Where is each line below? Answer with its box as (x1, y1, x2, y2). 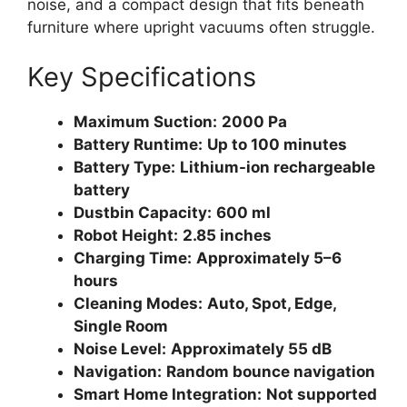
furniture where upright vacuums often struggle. (27, 17, 375, 36)
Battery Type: (74, 158, 175, 177)
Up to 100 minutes (207, 135, 347, 154)
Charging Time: (74, 249, 192, 268)
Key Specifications (27, 61, 256, 94)
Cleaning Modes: (74, 294, 203, 313)
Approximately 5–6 (196, 249, 342, 268)
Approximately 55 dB (171, 340, 332, 359)
